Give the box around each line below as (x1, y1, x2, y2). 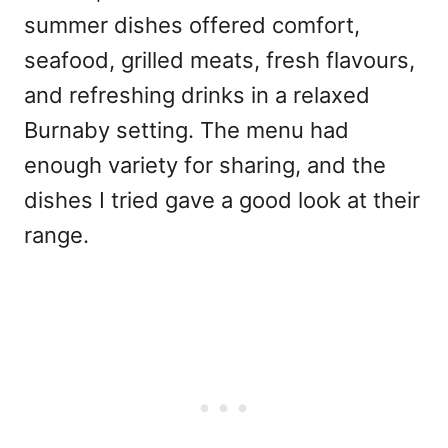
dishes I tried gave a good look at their (24, 187, 420, 214)
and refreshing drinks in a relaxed (24, 82, 370, 109)
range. (24, 222, 89, 249)
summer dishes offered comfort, (24, 12, 360, 39)
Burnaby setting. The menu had (24, 117, 349, 144)
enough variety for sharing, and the (24, 152, 386, 179)
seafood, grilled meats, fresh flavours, (24, 47, 415, 74)
